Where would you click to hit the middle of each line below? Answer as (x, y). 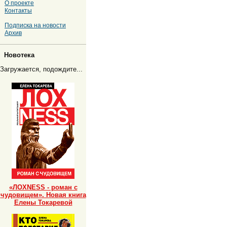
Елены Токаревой (43, 203)
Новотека (19, 55)
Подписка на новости (35, 25)
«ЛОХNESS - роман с (43, 187)
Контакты (18, 10)
